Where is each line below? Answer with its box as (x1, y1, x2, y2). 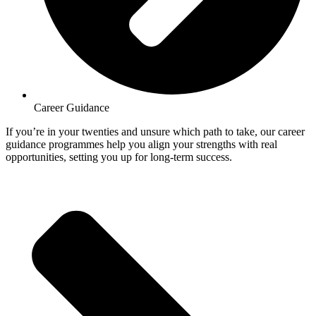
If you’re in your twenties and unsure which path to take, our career (6, 126, 305, 138)
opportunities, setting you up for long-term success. (6, 151, 232, 164)
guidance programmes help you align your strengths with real (6, 138, 277, 151)
